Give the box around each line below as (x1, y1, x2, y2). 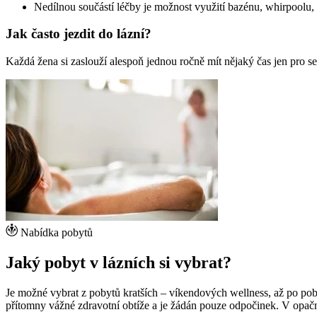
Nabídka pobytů (21, 226, 93, 239)
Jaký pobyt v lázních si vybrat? (6, 253, 231, 272)
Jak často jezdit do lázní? (6, 26, 151, 42)
